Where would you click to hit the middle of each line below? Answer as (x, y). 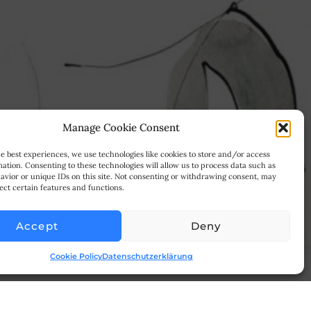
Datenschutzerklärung (147, 256)
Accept (37, 226)
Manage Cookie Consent (121, 127)
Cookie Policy (76, 256)
